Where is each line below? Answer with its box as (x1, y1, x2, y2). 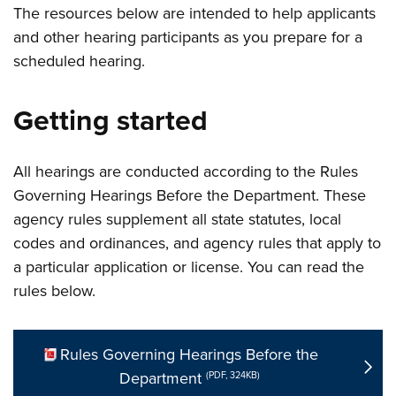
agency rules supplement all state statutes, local (13, 209, 342, 229)
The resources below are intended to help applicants (13, 4, 377, 23)
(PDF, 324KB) (205, 369, 260, 381)
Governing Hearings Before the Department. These (13, 186, 367, 205)
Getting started (13, 104, 209, 138)
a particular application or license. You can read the (13, 257, 365, 277)
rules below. (13, 281, 96, 301)
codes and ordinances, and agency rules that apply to (13, 233, 382, 253)
